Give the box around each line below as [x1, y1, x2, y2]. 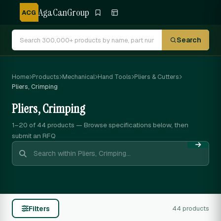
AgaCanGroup [38, 5, 90, 19]
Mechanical [62, 73, 95, 81]
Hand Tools [98, 73, 131, 81]
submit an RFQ [12, 131, 56, 140]
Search [177, 36, 201, 44]
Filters [28, 204, 50, 213]
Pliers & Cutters [134, 73, 179, 81]
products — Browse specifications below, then [46, 120, 188, 129]
